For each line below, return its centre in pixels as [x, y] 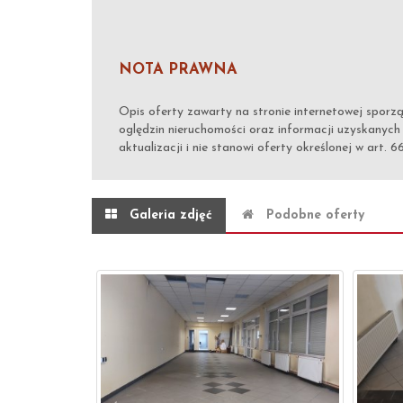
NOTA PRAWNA [178, 70]
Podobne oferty [315, 215]
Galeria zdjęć [171, 215]
